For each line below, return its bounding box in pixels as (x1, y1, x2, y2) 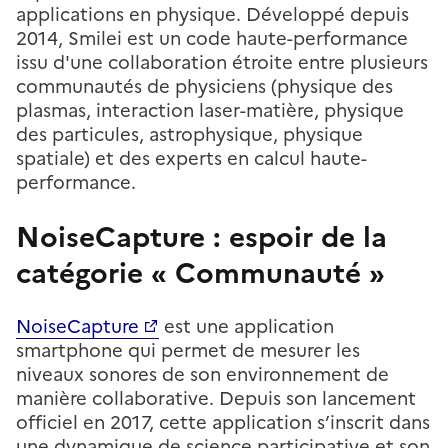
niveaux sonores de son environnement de (16, 360, 389, 388)
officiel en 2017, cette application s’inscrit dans (16, 408, 430, 436)
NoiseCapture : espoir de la (16, 215, 387, 258)
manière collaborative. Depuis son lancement (16, 384, 416, 412)
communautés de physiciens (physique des (16, 72, 393, 100)
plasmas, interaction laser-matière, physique (16, 96, 404, 124)
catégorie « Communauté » (16, 251, 385, 294)
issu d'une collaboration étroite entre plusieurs (16, 48, 428, 76)
